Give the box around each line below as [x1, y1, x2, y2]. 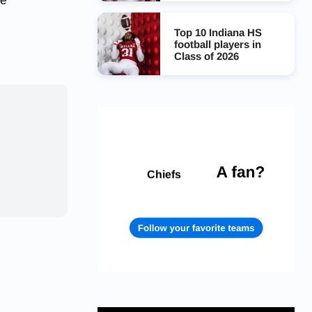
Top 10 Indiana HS [173, 26, 262, 38]
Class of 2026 [173, 49, 239, 62]
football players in [173, 38, 261, 50]
